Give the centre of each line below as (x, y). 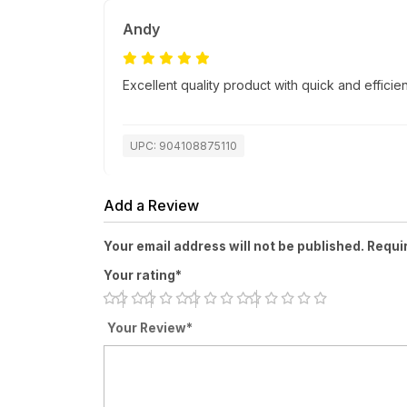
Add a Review (151, 206)
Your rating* (143, 276)
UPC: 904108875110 (184, 146)
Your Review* (150, 328)
